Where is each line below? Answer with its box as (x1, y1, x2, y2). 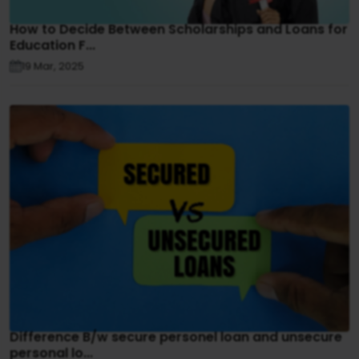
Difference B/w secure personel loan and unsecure (10, 327, 342, 346)
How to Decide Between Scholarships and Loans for (10, 19, 348, 38)
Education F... (10, 35, 95, 54)
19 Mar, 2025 (22, 58, 84, 74)
